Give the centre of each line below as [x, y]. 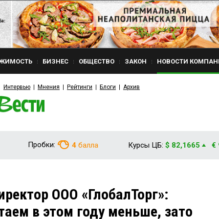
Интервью [17, 87]
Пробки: [42, 145]
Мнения [49, 87]
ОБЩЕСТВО [97, 61]
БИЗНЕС [55, 61]
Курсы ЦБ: [146, 145]
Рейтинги [80, 87]
